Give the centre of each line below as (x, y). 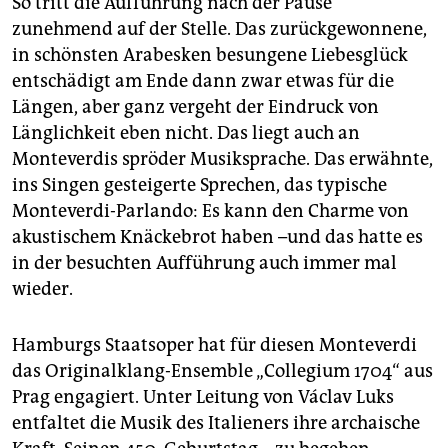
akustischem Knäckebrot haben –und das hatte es (217, 237)
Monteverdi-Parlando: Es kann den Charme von (210, 211)
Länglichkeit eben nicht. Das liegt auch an (186, 133)
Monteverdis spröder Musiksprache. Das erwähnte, (222, 159)
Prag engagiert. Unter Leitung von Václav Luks (203, 397)
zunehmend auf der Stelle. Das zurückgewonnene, (219, 29)
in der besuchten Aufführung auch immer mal (204, 263)
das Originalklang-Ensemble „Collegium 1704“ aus (222, 371)
